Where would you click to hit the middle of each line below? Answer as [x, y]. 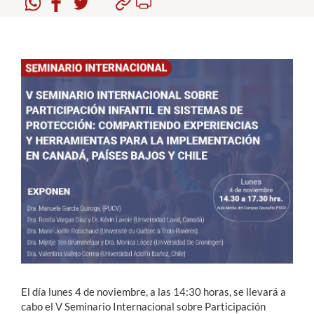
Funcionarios [46, 91]
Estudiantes [42, 39]
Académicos [43, 65]
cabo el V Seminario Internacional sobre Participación [143, 306]
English [44, 175]
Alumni [30, 117]
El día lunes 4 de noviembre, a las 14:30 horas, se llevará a [153, 291]
